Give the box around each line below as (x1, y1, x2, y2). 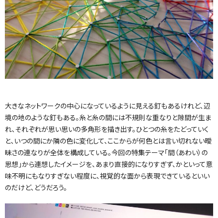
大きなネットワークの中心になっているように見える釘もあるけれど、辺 (5, 102, 210, 111)
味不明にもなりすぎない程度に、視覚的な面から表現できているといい (5, 172, 210, 181)
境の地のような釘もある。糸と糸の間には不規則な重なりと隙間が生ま (5, 113, 211, 123)
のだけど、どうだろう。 (5, 183, 67, 193)
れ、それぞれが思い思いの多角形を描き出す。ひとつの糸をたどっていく (5, 125, 209, 134)
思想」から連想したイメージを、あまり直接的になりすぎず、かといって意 (5, 160, 213, 169)
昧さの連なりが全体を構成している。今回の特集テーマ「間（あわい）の (5, 148, 208, 158)
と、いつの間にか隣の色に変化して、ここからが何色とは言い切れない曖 (5, 137, 212, 146)
